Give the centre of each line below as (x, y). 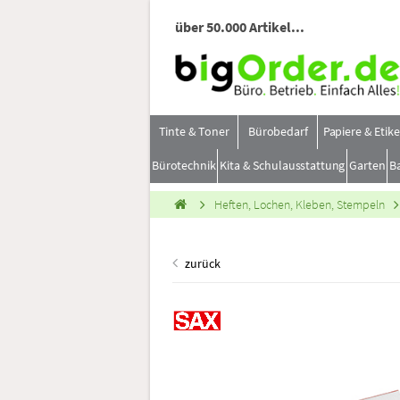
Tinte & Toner (194, 132)
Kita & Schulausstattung (283, 166)
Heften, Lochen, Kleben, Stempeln (300, 205)
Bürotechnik (184, 166)
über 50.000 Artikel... (240, 27)
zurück (201, 264)
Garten (367, 166)
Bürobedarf (278, 132)
